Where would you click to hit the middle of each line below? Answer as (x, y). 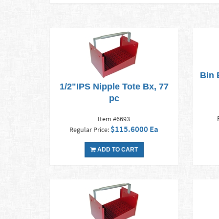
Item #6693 (114, 119)
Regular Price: (90, 130)
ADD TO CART (117, 150)
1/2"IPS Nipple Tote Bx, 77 (114, 87)
